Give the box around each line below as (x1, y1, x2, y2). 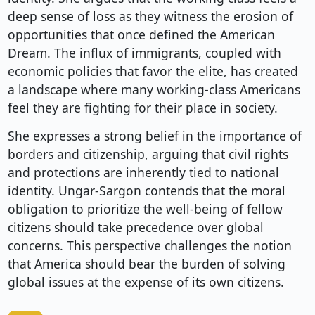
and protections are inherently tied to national (7, 164, 279, 181)
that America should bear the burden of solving (7, 255, 285, 273)
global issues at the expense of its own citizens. (7, 274, 284, 291)
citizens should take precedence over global (7, 219, 264, 236)
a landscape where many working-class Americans (7, 81, 300, 98)
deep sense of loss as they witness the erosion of (7, 8, 293, 25)
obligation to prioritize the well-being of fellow (7, 200, 283, 218)
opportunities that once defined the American (7, 26, 275, 44)
